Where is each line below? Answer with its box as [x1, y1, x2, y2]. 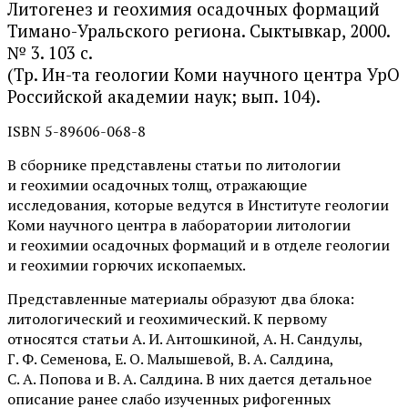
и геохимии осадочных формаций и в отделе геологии [7, 235, 390, 256]
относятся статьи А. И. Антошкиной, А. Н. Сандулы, [7, 329, 362, 350]
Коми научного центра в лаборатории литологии [7, 215, 351, 236]
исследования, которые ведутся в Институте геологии [7, 195, 389, 216]
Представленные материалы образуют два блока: [7, 289, 354, 310]
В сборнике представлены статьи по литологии [7, 155, 341, 176]
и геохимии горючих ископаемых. [7, 255, 246, 276]
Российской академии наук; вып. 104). [7, 86, 321, 108]
